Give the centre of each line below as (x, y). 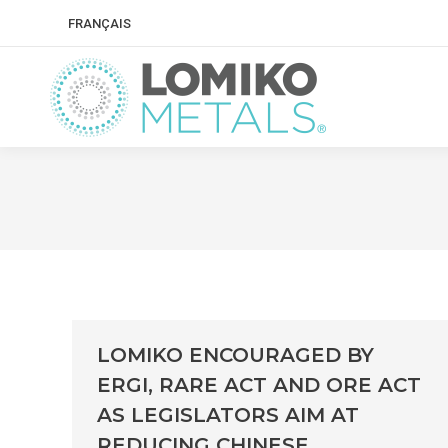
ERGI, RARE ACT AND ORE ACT (259, 385)
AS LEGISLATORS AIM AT (228, 415)
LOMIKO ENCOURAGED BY (235, 355)
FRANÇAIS (99, 24)
